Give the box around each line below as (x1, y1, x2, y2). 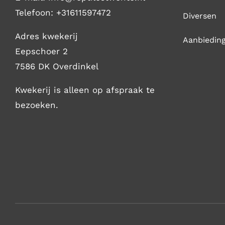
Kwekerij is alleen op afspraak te (15, 85, 155, 95)
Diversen (182, 11, 216, 21)
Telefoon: (15, 8, 56, 18)
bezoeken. (15, 100, 58, 110)
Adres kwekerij (15, 31, 78, 41)
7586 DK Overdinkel (15, 61, 98, 71)
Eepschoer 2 (15, 46, 68, 56)
